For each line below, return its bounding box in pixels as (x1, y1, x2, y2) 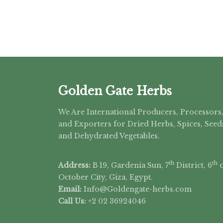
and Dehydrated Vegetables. (58, 131, 160, 140)
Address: (58, 160, 91, 170)
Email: (58, 184, 82, 194)
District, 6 (174, 160, 212, 170)
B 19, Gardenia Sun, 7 (91, 160, 169, 170)
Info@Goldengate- (82, 184, 152, 194)
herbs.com (152, 184, 192, 194)
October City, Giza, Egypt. (58, 172, 153, 182)
